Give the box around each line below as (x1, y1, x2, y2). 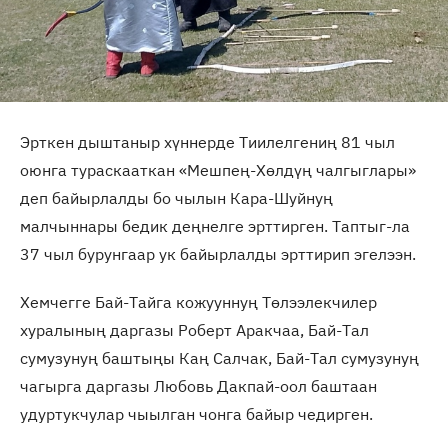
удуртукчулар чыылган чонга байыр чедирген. (20, 404, 373, 424)
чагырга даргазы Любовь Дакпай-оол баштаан (20, 376, 377, 396)
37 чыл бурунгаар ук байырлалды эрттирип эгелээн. (20, 244, 416, 264)
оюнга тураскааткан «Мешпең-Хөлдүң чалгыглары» (20, 160, 416, 180)
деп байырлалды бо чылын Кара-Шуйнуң (20, 188, 333, 208)
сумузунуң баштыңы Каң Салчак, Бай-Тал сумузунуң (20, 348, 419, 368)
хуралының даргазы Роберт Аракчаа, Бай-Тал (20, 320, 369, 340)
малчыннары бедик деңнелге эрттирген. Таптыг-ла (20, 216, 410, 236)
